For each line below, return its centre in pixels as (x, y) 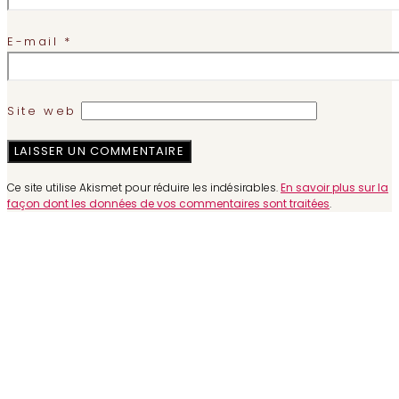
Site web (42, 110)
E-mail (36, 41)
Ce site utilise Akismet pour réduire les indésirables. (144, 187)
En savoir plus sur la (334, 187)
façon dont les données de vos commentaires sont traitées (168, 203)
